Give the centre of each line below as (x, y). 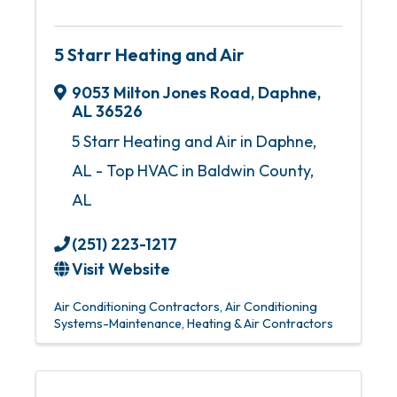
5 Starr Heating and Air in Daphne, (194, 141)
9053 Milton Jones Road (161, 93)
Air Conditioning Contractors (137, 307)
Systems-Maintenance (118, 323)
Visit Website (121, 269)
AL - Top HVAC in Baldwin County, (193, 171)
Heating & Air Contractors (260, 323)
